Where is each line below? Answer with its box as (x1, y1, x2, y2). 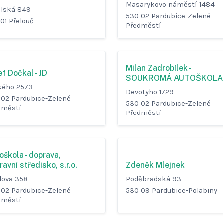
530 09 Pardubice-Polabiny (126, 186, 217, 195)
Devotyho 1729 (126, 88, 174, 97)
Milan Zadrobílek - (126, 63, 191, 73)
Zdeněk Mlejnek (126, 160, 185, 170)
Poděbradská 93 (126, 174, 181, 183)
